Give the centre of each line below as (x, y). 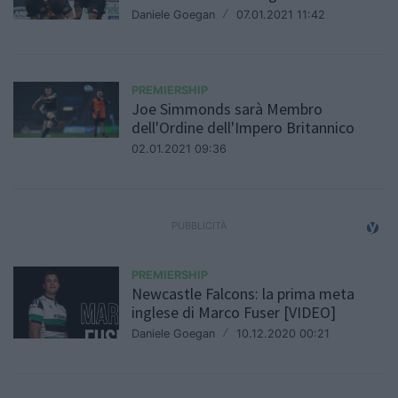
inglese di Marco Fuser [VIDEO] (234, 312)
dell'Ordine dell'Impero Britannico (243, 127)
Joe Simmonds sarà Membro (227, 109)
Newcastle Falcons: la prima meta (243, 294)
